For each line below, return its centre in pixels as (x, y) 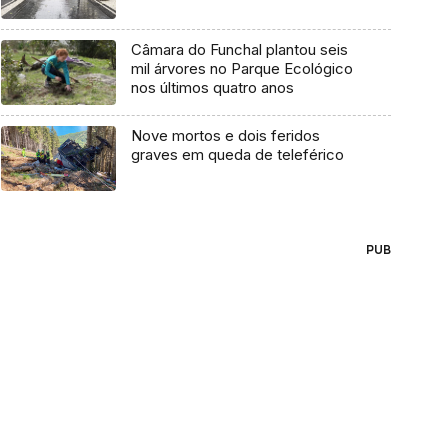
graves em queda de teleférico (237, 155)
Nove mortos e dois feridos (225, 136)
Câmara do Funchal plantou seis (239, 50)
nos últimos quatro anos (212, 88)
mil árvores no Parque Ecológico (241, 69)
